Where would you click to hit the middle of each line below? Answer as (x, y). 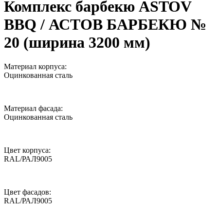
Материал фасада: (33, 108)
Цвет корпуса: (27, 150)
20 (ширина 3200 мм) (77, 43)
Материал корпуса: (35, 66)
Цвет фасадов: (27, 192)
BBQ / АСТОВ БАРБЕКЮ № (105, 25)
